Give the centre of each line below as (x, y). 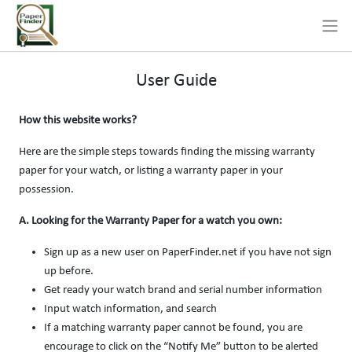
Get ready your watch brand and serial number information (183, 290)
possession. (46, 190)
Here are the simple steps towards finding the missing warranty (167, 152)
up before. (69, 271)
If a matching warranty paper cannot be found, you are (173, 328)
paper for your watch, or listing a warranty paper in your (151, 171)
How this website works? (78, 121)
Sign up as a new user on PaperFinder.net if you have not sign (188, 253)
